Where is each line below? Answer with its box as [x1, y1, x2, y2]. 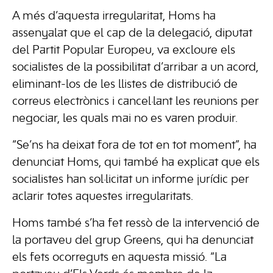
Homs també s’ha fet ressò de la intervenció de [12, 218, 260, 229]
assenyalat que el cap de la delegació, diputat [12, 28, 252, 39]
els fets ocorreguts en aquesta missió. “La [12, 252, 227, 263]
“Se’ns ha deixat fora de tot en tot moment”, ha [12, 140, 257, 151]
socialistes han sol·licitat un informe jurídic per [12, 174, 249, 185]
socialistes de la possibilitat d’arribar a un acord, [12, 62, 258, 73]
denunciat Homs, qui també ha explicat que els [12, 157, 260, 168]
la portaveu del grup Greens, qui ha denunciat [12, 235, 253, 246]
